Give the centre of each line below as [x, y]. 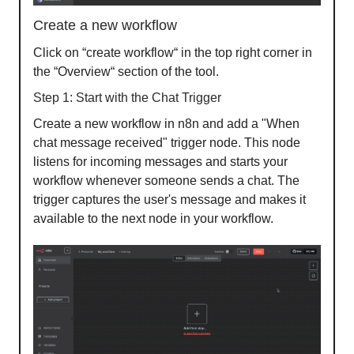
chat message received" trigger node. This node [167, 143]
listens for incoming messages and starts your [160, 162]
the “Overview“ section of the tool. [126, 72]
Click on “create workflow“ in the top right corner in [173, 53]
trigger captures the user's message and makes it [169, 200]
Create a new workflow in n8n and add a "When [166, 124]
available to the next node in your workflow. [153, 219]
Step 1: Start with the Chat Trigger [127, 98]
